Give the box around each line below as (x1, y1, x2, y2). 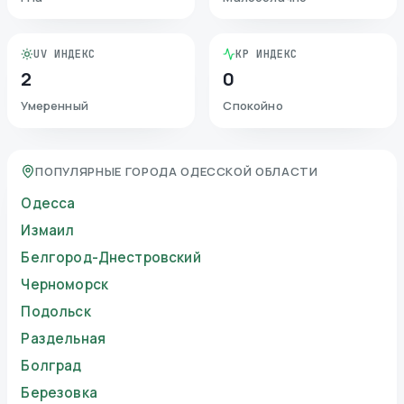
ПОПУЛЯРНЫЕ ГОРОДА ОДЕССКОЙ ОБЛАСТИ (35, 163, 318, 180)
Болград (21, 356, 82, 376)
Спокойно (223, 97, 283, 115)
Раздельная (21, 329, 106, 349)
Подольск (21, 302, 91, 322)
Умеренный (21, 97, 88, 115)
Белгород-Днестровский (21, 248, 201, 268)
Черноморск (21, 275, 108, 295)
